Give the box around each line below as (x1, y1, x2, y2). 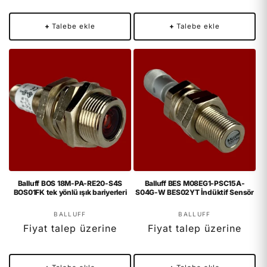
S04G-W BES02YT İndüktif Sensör (135, 187, 254, 197)
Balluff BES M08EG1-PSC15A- (144, 178, 245, 188)
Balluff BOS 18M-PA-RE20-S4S (17, 178, 123, 188)
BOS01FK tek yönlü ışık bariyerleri (13, 187, 127, 197)
